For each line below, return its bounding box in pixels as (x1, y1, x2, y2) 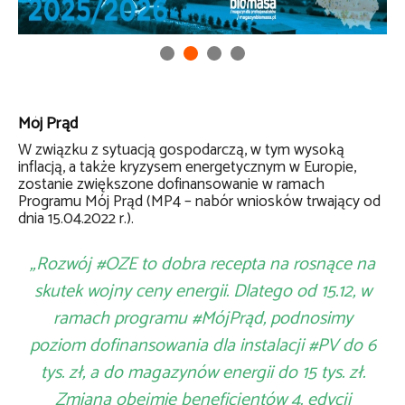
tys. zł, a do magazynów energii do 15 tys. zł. (40, 357, 365, 388)
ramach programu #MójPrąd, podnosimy (52, 303, 353, 334)
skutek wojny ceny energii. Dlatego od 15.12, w (33, 276, 372, 306)
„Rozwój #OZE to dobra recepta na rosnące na (30, 249, 375, 279)
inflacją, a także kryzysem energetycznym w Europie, (18, 154, 356, 181)
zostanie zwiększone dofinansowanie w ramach (18, 171, 325, 198)
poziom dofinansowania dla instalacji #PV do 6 (29, 330, 376, 361)
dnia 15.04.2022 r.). (18, 205, 134, 232)
